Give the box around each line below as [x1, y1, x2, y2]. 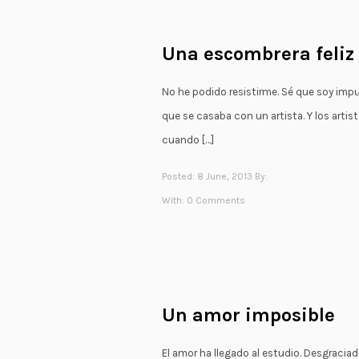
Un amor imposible [162, 304, 335, 327]
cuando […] [162, 133, 214, 146]
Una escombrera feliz [162, 42, 354, 65]
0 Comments [187, 195, 245, 207]
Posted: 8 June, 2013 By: [162, 171, 268, 183]
